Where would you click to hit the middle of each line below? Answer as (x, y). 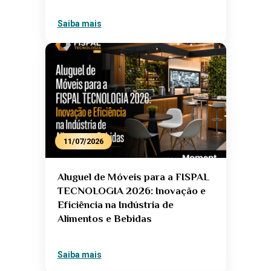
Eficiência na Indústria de (115, 205)
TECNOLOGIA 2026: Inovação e (131, 191)
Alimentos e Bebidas (104, 219)
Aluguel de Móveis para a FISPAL (133, 177)
